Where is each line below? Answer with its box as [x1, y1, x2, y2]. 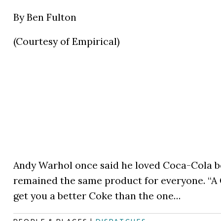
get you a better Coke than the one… [13, 189, 181, 202]
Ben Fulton [26, 10, 76, 23]
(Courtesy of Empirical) [13, 35, 120, 47]
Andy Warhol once [13, 158, 100, 171]
